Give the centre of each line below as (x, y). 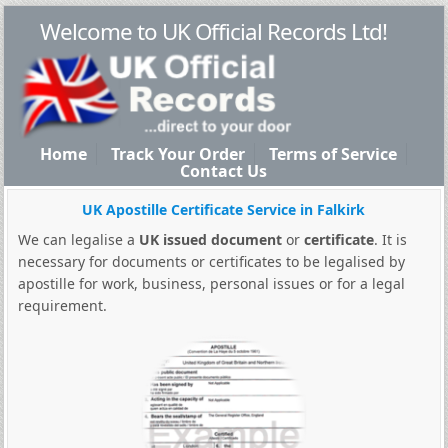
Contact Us (224, 171)
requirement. (62, 305)
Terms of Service (333, 154)
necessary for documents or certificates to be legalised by (211, 261)
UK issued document (210, 239)
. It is (390, 239)
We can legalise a (78, 239)
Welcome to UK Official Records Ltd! (214, 31)
